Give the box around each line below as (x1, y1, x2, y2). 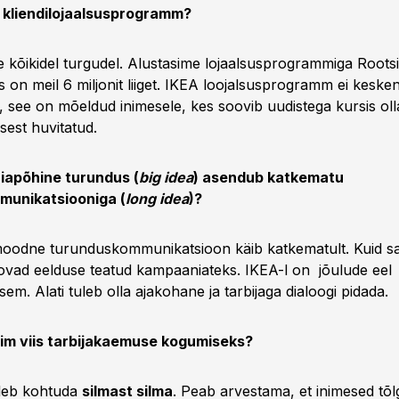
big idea (139, 168, 193, 186)
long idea (126, 190, 189, 208)
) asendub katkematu (193, 168, 344, 186)
